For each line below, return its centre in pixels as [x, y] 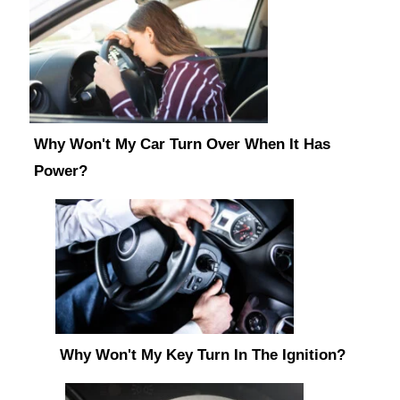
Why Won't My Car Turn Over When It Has [182, 145]
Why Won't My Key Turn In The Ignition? [202, 355]
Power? [61, 171]
